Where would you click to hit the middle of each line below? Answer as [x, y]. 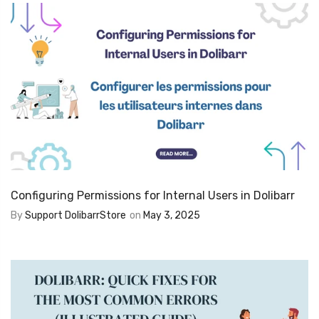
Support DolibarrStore [75, 215]
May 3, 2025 [172, 215]
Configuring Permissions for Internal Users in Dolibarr [153, 195]
